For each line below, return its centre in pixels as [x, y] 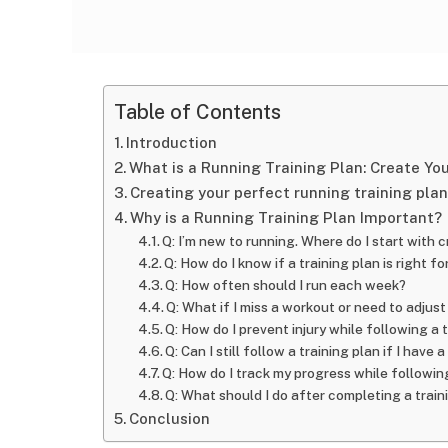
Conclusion [169, 418]
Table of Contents [197, 111]
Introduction [171, 142]
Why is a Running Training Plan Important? [285, 217]
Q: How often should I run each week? [286, 285]
